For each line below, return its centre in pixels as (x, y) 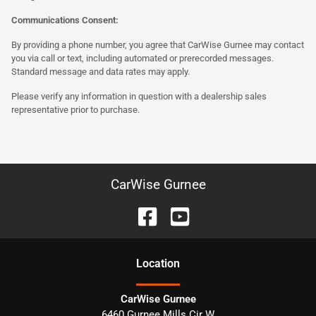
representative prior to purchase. (75, 109)
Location (158, 263)
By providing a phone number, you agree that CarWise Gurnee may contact (158, 44)
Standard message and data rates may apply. (101, 71)
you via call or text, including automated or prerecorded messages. (142, 58)
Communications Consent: (65, 20)
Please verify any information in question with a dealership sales (139, 96)
